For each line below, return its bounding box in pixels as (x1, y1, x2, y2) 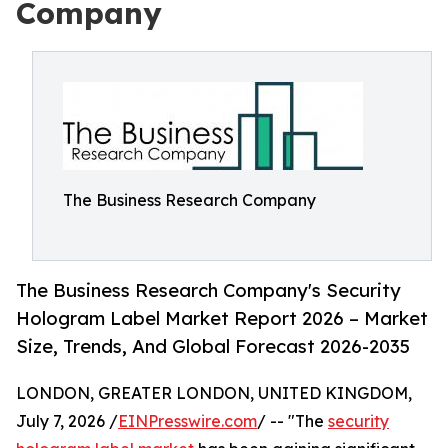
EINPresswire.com (118, 411, 257, 432)
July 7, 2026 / (16, 411, 118, 432)
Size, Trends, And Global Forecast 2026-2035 (16, 335, 410, 358)
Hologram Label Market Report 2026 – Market (16, 307, 428, 330)
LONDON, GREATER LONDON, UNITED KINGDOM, (16, 383, 412, 404)
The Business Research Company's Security (16, 279, 401, 302)
